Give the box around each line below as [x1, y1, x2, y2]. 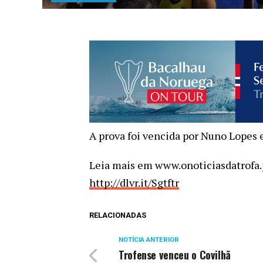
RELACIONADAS [89, 211, 146, 220]
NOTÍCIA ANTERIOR [119, 236, 179, 244]
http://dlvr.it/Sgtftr [89, 176, 179, 190]
